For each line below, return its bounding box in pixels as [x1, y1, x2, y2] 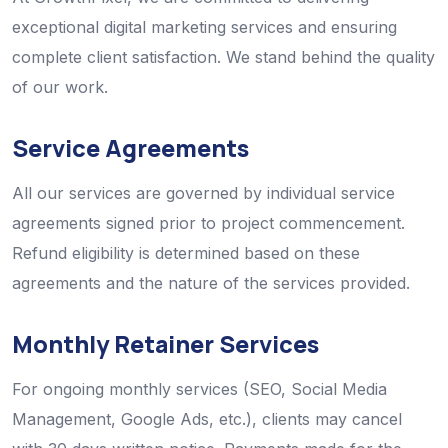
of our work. [12, 77, 108, 98]
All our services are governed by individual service [12, 183, 395, 204]
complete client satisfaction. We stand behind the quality [12, 47, 435, 68]
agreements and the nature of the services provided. [12, 273, 410, 294]
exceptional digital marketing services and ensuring [12, 17, 397, 38]
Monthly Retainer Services [12, 328, 319, 361]
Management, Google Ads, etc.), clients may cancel [12, 409, 402, 430]
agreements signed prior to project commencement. [12, 213, 405, 234]
